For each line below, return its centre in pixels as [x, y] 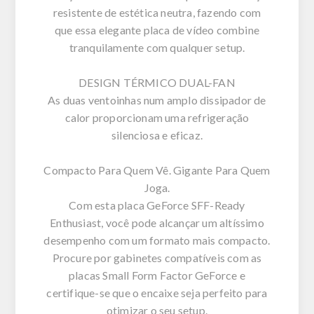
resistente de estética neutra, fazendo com [157, 12]
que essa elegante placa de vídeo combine [157, 29]
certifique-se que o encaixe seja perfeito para [157, 292]
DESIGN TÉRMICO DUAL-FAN [157, 82]
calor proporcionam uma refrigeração [157, 117]
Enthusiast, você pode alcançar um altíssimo [157, 222]
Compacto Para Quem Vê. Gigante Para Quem [157, 170]
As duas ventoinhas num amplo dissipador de [157, 100]
